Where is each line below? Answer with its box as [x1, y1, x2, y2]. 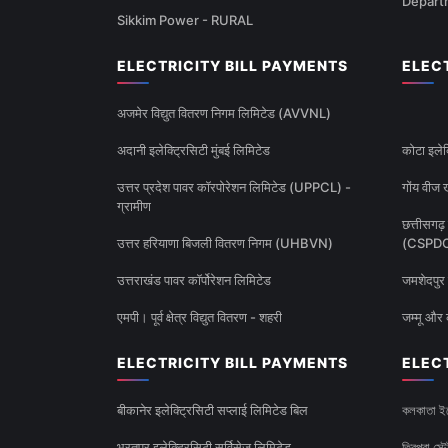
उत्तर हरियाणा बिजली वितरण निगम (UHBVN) [117, 235, 333, 252]
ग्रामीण [117, 198, 151, 215]
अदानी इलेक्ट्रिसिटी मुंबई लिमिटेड [117, 142, 270, 159]
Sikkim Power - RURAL [117, 12, 253, 29]
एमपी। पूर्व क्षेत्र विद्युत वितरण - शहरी [117, 309, 282, 326]
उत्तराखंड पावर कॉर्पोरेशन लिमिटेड [117, 272, 271, 289]
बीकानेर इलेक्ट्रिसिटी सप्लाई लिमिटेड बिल [117, 402, 308, 419]
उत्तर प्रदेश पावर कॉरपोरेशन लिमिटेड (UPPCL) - [117, 179, 351, 196]
